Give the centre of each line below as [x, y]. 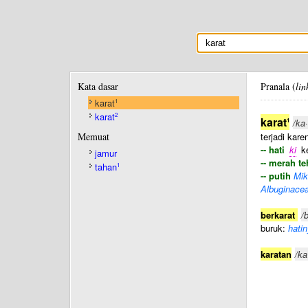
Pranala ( [278, 86]
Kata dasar [98, 86]
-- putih [276, 176]
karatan [276, 254]
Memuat [93, 136]
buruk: [274, 228]
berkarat [279, 215]
